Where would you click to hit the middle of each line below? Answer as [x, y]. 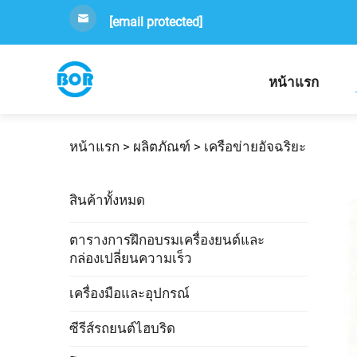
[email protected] [156, 22]
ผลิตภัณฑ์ [162, 147]
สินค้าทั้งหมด [107, 200]
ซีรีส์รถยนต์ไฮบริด [122, 328]
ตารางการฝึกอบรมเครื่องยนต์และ [167, 240]
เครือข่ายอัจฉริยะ [255, 147]
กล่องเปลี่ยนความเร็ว [131, 258]
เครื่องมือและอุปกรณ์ [129, 293]
